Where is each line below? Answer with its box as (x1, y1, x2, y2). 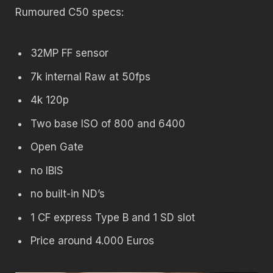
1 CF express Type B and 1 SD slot (30, 211, 195, 224)
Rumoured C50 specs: (15, 6, 124, 19)
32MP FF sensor (30, 47, 108, 60)
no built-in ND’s (30, 188, 105, 200)
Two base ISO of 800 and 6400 (30, 117, 185, 130)
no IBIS (30, 164, 63, 177)
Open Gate (30, 141, 83, 154)
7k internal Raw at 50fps (30, 70, 151, 83)
